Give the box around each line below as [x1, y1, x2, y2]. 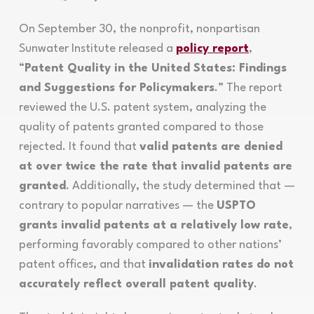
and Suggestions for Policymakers [18, 82, 214, 94]
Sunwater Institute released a [18, 43, 176, 55]
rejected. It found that [18, 141, 139, 153]
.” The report [214, 82, 282, 94]
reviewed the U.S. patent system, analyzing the [18, 102, 266, 114]
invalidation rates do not [148, 259, 294, 271]
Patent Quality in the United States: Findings [24, 62, 287, 74]
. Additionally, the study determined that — [65, 180, 295, 192]
